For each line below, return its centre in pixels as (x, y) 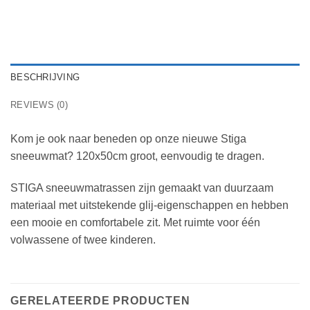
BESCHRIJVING (45, 77)
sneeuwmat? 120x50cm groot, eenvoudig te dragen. (137, 156)
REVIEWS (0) (39, 104)
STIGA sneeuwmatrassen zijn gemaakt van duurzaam (142, 188)
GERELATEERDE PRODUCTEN (100, 301)
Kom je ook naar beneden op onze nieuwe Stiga (128, 138)
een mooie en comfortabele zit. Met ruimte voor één (135, 222)
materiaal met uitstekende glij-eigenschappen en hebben (149, 205)
